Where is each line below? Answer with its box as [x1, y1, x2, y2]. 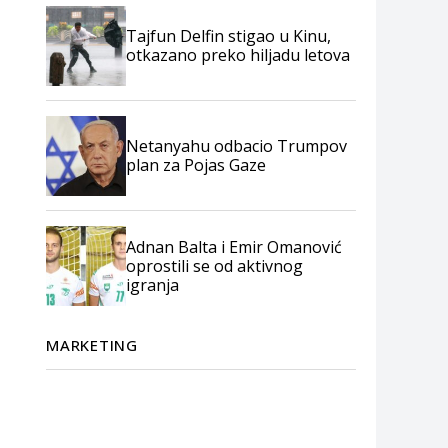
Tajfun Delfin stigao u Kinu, [126, 25, 331, 47]
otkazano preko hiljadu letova [126, 44, 350, 66]
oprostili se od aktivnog [126, 254, 303, 277]
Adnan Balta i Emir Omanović [126, 235, 342, 258]
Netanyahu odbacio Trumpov [126, 135, 347, 157]
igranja [126, 273, 179, 296]
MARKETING [46, 335, 138, 355]
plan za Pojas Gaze [126, 154, 266, 176]
